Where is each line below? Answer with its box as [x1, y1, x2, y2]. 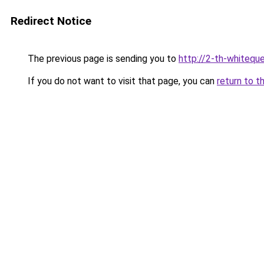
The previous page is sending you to [25, 53, 179, 64]
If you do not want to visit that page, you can [25, 75, 217, 87]
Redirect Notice [11, 14, 91, 28]
